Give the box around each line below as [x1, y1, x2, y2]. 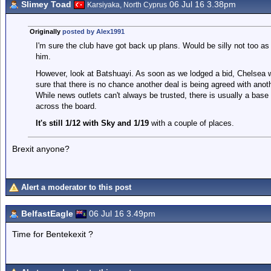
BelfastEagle [21, 209, 73, 218]
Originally [29, 28, 62, 35]
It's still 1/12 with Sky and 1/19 [35, 119, 151, 128]
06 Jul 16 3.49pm [89, 209, 155, 218]
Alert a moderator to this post [21, 183, 131, 192]
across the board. [35, 102, 97, 111]
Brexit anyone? [12, 144, 70, 154]
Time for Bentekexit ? [12, 229, 93, 239]
